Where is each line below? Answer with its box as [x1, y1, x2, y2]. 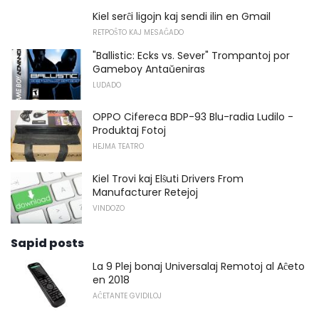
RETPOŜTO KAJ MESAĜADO [93, 26, 184, 38]
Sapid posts [11, 234, 84, 251]
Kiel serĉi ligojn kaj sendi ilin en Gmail [93, 9, 271, 23]
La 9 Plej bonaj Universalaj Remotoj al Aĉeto [93, 258, 305, 273]
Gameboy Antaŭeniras [93, 61, 205, 76]
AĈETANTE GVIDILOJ [93, 290, 162, 301]
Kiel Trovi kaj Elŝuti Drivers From [93, 172, 244, 186]
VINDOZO [93, 203, 125, 214]
